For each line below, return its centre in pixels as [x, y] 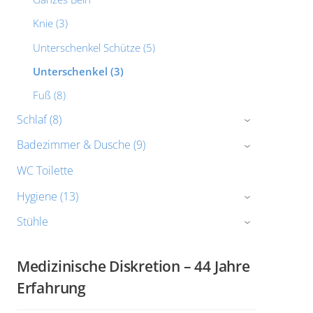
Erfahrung [51, 287]
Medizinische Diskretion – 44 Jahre [133, 266]
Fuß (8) [49, 95]
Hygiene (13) [47, 196]
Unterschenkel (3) [78, 71]
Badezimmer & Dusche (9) [81, 145]
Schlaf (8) [39, 119]
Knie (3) [50, 23]
